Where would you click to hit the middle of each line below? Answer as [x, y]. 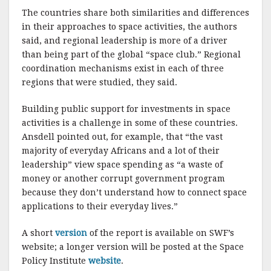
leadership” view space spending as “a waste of [122, 165]
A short [38, 233]
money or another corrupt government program [123, 178]
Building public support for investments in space [126, 109]
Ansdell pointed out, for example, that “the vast [122, 137]
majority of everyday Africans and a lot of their [121, 151]
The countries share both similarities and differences [135, 13]
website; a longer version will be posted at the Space [133, 247]
